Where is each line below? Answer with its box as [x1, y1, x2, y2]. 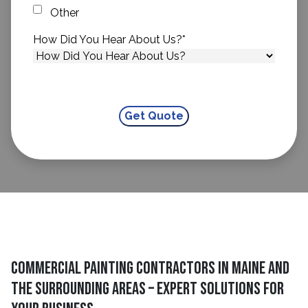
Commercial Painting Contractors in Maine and [11, 258, 289, 279]
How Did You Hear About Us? [33, 33, 182, 46]
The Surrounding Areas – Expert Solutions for [11, 278, 284, 300]
